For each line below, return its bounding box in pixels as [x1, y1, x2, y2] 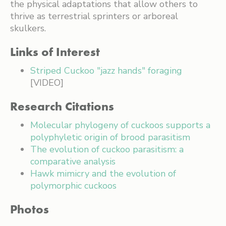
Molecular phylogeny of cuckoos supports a [30, 119, 210, 131]
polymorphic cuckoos [30, 180, 117, 192]
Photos [10, 201, 49, 217]
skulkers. [10, 22, 46, 34]
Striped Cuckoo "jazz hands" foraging [30, 65, 182, 77]
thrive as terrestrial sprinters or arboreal [10, 10, 178, 22]
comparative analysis [30, 155, 116, 167]
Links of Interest [10, 44, 100, 60]
